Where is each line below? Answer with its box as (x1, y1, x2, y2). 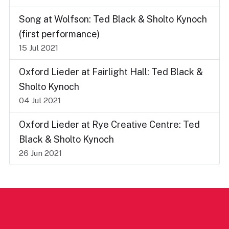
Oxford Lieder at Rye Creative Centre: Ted (19, 119, 200, 130)
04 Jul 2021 (19, 96, 61, 105)
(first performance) (19, 29, 100, 39)
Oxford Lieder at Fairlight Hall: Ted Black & (19, 66, 203, 77)
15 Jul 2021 (19, 43, 58, 53)
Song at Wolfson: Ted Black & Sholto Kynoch (19, 14, 207, 25)
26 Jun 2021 (19, 148, 62, 158)
